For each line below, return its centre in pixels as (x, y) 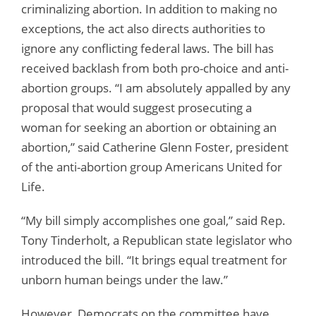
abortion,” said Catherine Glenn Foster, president (155, 147)
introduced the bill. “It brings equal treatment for (154, 260)
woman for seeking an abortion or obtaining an (149, 127)
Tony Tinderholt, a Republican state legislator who (157, 240)
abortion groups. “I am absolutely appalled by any (156, 87)
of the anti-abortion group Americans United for (152, 166)
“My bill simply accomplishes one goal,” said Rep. (153, 220)
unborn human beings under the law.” (124, 279)
